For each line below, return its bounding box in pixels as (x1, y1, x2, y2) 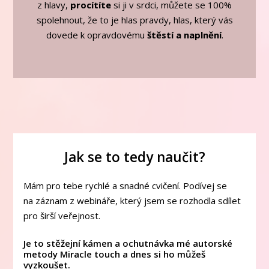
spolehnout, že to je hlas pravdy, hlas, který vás (36, 13, 233, 26)
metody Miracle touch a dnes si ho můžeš (23, 248, 205, 260)
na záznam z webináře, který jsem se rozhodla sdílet (23, 195, 241, 207)
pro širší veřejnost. (23, 210, 100, 222)
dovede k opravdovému (46, 28, 147, 41)
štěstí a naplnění (147, 28, 222, 41)
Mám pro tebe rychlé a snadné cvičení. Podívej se (23, 180, 227, 192)
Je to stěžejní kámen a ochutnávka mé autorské (23, 237, 232, 249)
